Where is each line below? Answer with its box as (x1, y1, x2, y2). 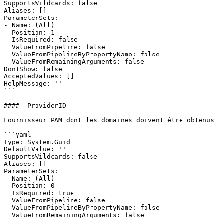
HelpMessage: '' (4, 80, 62, 87)
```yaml (4, 131, 31, 138)
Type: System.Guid (4, 138, 70, 145)
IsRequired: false (4, 36, 12, 43)
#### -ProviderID (4, 102, 66, 109)
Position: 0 (4, 182, 12, 189)
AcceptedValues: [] (4, 73, 74, 80)
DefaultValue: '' (4, 145, 66, 153)
